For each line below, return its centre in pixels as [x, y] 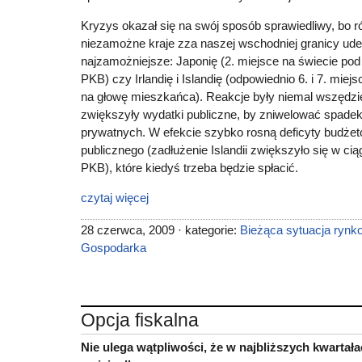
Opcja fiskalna [140, 320]
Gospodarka [114, 248]
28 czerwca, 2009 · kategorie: [160, 230]
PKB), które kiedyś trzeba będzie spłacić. [189, 168]
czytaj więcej [115, 198]
